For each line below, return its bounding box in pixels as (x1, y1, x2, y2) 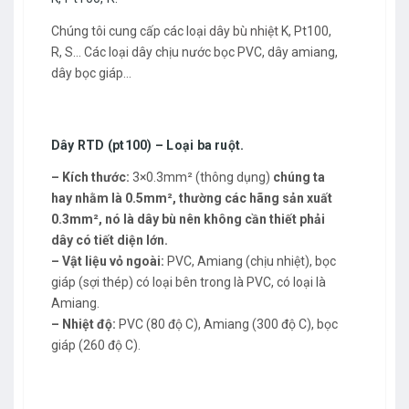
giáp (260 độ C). (51, 337, 141, 352)
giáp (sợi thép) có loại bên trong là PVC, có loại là (51, 274, 326, 289)
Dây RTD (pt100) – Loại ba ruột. (51, 137, 245, 152)
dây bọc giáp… (51, 65, 131, 80)
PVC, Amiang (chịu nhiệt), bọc (164, 253, 336, 268)
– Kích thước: (51, 169, 130, 184)
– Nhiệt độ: (51, 316, 116, 331)
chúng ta (273, 169, 325, 184)
